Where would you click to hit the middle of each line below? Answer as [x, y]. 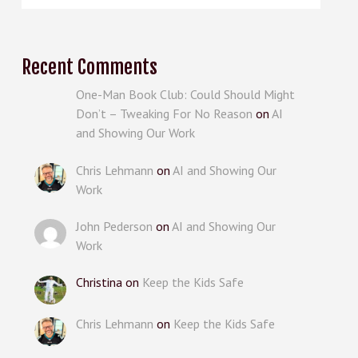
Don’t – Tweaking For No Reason [164, 114]
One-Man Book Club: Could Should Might [185, 95]
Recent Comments [89, 67]
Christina [99, 282]
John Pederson [114, 226]
